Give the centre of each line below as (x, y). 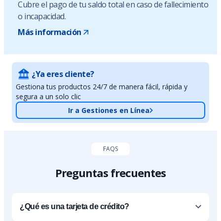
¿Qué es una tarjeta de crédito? (74, 207)
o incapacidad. (42, 17)
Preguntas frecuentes (110, 173)
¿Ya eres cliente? (63, 74)
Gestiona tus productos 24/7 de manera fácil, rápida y (102, 87)
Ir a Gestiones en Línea (109, 110)
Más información (50, 32)
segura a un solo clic (48, 97)
